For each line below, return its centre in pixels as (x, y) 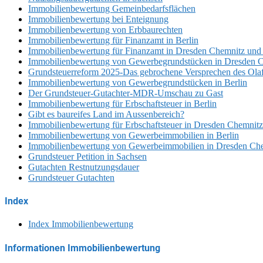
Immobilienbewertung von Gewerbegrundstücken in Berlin (138, 82)
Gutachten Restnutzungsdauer (84, 167)
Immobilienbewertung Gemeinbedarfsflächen (112, 8)
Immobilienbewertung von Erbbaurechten (105, 29)
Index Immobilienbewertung (81, 224)
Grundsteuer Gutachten (71, 177)
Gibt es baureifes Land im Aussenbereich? (106, 114)
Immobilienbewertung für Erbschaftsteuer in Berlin (122, 103)
